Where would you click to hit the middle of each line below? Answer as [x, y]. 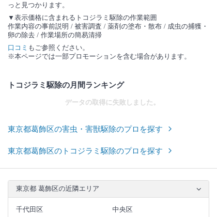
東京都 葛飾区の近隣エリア [58, 189]
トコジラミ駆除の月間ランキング [66, 85]
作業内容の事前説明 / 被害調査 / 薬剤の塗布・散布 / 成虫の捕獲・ [108, 27]
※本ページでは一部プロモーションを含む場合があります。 [99, 57]
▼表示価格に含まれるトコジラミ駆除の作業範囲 [82, 18]
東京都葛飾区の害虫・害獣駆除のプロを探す [85, 129]
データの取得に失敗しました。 [112, 103]
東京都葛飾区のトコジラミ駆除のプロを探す [85, 151]
